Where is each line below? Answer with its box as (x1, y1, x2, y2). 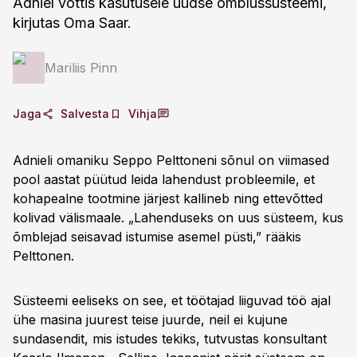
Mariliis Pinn (45, 60, 117, 76)
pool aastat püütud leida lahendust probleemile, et (13, 171, 315, 187)
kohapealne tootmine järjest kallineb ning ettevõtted (13, 190, 323, 206)
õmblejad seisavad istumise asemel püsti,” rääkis (13, 229, 301, 245)
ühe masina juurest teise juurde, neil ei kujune (13, 312, 288, 328)
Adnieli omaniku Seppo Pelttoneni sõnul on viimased (13, 152, 329, 168)
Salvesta (61, 107, 109, 120)
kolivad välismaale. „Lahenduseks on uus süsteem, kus (13, 210, 343, 226)
